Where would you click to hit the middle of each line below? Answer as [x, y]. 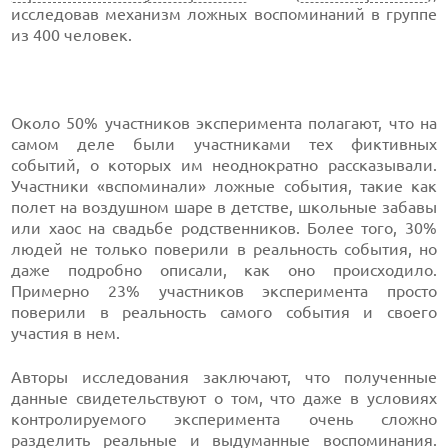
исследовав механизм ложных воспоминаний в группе [224, 14]
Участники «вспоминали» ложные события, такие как [224, 186]
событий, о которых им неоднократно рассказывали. [224, 165]
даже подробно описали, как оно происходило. [224, 270]
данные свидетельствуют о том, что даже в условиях [224, 398]
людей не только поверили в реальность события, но [224, 249]
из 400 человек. [72, 35]
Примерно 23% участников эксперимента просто [224, 291]
